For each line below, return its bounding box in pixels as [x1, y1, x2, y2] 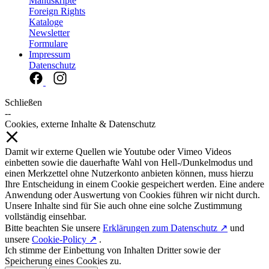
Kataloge [29, 17, 63, 28]
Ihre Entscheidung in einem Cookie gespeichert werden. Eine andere [5, 179, 264, 190]
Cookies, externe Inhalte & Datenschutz [5, 119, 156, 130]
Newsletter [29, 28, 70, 38]
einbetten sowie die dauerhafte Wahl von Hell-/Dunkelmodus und [5, 157, 253, 168]
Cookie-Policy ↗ [32, 234, 97, 245]
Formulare [29, 38, 68, 49]
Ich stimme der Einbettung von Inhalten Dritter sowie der [5, 245, 220, 256]
